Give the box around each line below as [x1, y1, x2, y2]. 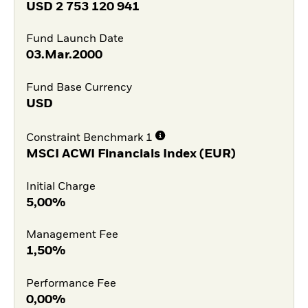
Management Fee [25, 230, 118, 241]
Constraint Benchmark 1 [25, 132, 153, 144]
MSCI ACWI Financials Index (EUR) [25, 147, 236, 160]
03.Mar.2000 [25, 49, 102, 62]
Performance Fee [25, 278, 116, 289]
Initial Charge [25, 181, 96, 192]
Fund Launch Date [25, 34, 124, 45]
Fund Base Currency [25, 82, 132, 93]
